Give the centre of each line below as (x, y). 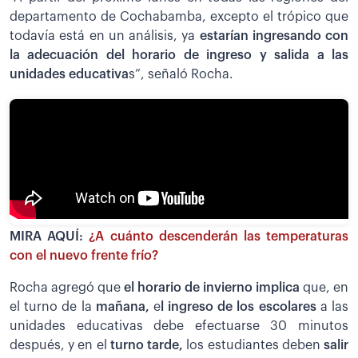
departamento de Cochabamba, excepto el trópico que (179, 16)
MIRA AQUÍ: (50, 236)
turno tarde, (145, 345)
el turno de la (53, 306)
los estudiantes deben (254, 345)
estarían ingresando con (274, 36)
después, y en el (58, 345)
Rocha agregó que (67, 287)
